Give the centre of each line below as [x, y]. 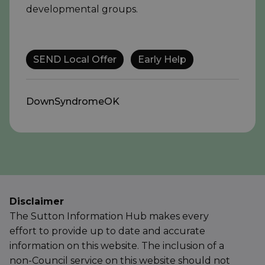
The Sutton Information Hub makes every [109, 216]
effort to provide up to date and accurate [107, 231]
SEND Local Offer [75, 60]
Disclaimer [37, 202]
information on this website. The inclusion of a [117, 246]
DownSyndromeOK [73, 102]
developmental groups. [82, 9]
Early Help [162, 60]
